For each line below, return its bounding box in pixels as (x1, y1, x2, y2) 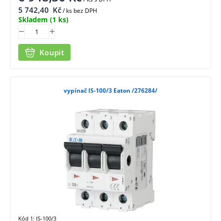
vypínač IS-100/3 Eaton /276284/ (64, 86, 157, 95)
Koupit (39, 47, 64, 57)
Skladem (18, 14, 48, 24)
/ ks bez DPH (61, 6, 97, 15)
